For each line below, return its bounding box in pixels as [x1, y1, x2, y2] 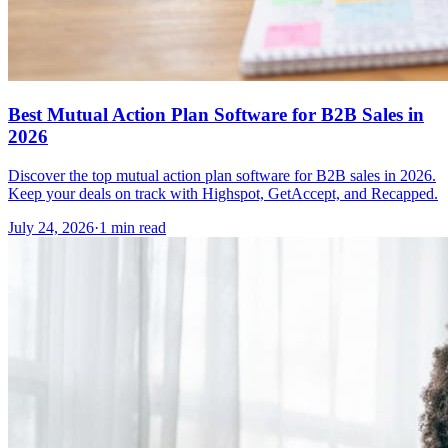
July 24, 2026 [8, 218, 94, 236]
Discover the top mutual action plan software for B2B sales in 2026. [8, 166, 436, 184]
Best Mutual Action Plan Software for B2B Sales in [8, 104, 424, 126]
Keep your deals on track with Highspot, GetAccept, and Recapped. [8, 184, 438, 202]
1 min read [99, 218, 166, 236]
